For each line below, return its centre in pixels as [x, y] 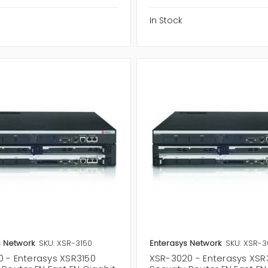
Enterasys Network [185, 243]
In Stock [166, 21]
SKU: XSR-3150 [65, 243]
